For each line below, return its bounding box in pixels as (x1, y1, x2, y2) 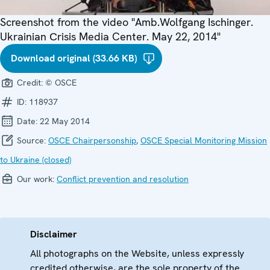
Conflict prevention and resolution (57, 173, 189, 184)
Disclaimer (30, 227, 77, 240)
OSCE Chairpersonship (48, 134, 136, 146)
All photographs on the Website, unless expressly (30, 246, 244, 260)
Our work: (14, 173, 57, 184)
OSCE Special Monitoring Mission (140, 134, 267, 146)
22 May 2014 (40, 115, 90, 127)
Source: (14, 134, 48, 146)
